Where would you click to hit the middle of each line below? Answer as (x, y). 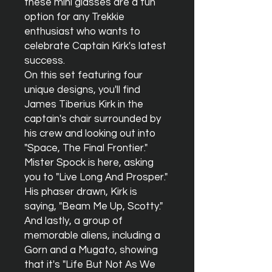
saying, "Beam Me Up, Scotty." (93, 206)
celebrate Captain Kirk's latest (95, 46)
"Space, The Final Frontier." (86, 148)
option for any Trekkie (74, 17)
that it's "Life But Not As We (90, 265)
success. (45, 61)
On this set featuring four (83, 75)
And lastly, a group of (73, 221)
